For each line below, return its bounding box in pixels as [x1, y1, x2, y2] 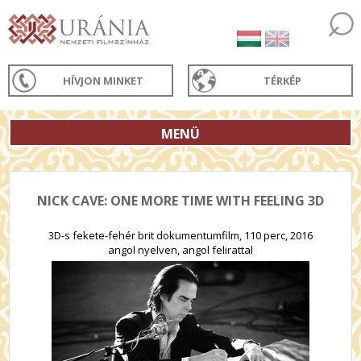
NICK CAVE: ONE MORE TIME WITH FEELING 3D [37, 192, 324, 210]
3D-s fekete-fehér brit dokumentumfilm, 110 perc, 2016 [48, 228, 313, 243]
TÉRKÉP [263, 73, 302, 88]
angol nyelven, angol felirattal [108, 243, 253, 257]
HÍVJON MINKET [63, 73, 144, 88]
